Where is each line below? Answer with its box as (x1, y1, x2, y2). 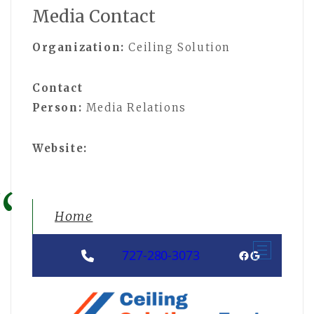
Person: (32, 100, 83, 114)
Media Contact (32, 5, 156, 27)
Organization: (32, 40, 125, 54)
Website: (32, 141, 88, 155)
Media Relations (82, 100, 186, 114)
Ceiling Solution (124, 40, 231, 54)
